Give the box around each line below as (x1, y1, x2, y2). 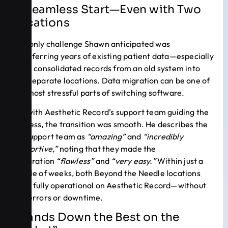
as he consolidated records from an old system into (13, 63, 201, 73)
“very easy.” (111, 156, 158, 166)
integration (13, 156, 56, 166)
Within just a (157, 156, 204, 166)
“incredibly (142, 131, 183, 142)
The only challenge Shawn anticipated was (13, 38, 170, 49)
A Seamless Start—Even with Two (13, 2, 202, 16)
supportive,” (13, 144, 58, 154)
